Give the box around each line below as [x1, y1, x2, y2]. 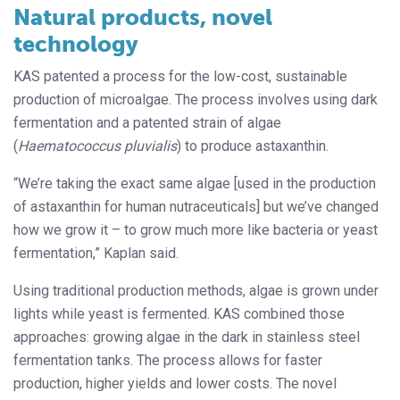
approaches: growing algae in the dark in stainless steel [13, 329, 360, 346]
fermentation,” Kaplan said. [13, 245, 179, 262]
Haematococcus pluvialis [18, 137, 177, 155]
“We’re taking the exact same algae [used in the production [13, 175, 376, 193]
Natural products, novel [13, 4, 272, 32]
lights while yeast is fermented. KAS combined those [13, 305, 345, 323]
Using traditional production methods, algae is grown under [13, 282, 379, 300]
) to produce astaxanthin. [177, 137, 329, 155]
